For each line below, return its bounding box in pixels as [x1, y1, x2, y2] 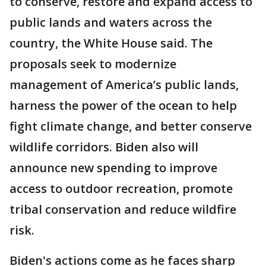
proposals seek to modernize [9, 56, 176, 72]
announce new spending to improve [9, 160, 217, 176]
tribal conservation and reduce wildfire [9, 201, 236, 218]
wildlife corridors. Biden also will [9, 139, 198, 156]
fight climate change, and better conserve [9, 118, 252, 135]
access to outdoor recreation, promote [9, 180, 233, 197]
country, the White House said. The [9, 35, 213, 52]
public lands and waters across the [9, 14, 212, 31]
